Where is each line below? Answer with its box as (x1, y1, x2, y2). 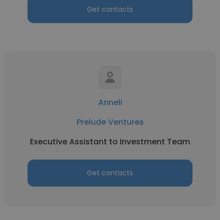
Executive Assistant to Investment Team (30, 136, 190, 147)
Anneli (98, 97, 122, 108)
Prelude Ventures (76, 116, 144, 128)
